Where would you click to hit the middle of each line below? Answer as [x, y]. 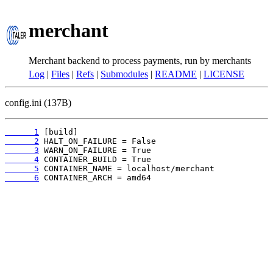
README [176, 74]
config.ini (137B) [38, 103]
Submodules [124, 74]
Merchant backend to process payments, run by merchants [140, 60]
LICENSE [224, 74]
